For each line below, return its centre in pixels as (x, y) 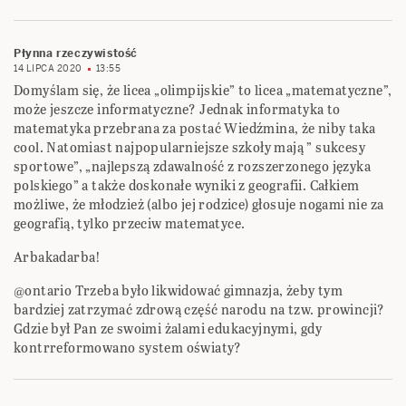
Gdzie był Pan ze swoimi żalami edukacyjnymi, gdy (168, 329)
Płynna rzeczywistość (76, 54)
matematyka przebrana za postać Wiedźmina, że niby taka (195, 129)
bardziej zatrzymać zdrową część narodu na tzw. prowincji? (199, 310)
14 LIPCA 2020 (48, 69)
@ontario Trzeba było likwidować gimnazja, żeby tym (178, 291)
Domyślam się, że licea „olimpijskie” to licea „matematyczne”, (203, 91)
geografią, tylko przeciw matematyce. (130, 224)
